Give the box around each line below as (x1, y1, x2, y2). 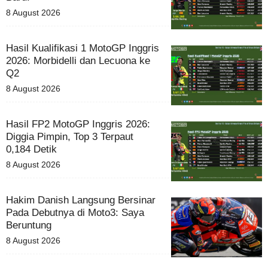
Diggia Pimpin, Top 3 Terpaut (6, 130, 133, 142)
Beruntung (6, 219, 51, 231)
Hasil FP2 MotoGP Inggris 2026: (6, 118, 150, 130)
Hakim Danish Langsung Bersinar (6, 194, 156, 206)
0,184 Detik (6, 143, 57, 155)
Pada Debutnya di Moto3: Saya (6, 206, 144, 218)
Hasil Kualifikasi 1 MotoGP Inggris (6, 42, 159, 54)
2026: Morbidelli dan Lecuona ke (6, 54, 150, 66)
